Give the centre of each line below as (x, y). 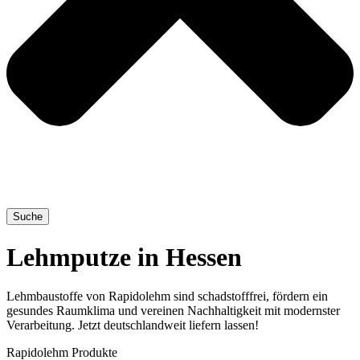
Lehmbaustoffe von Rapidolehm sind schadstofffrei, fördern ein (167, 297)
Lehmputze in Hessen (124, 257)
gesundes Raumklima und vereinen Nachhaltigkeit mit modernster (173, 311)
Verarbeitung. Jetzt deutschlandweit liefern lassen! (133, 325)
